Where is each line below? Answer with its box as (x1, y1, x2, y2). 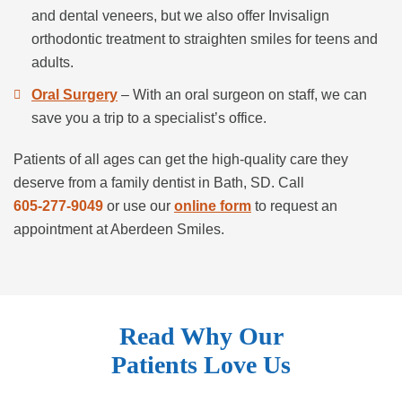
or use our (103, 197, 174, 214)
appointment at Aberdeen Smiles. (13, 221, 224, 237)
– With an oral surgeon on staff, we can (118, 86, 367, 102)
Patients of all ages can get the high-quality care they (13, 151, 348, 167)
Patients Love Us (111, 350, 291, 379)
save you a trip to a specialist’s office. (31, 109, 267, 126)
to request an (251, 197, 337, 214)
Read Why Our (118, 321, 284, 350)
